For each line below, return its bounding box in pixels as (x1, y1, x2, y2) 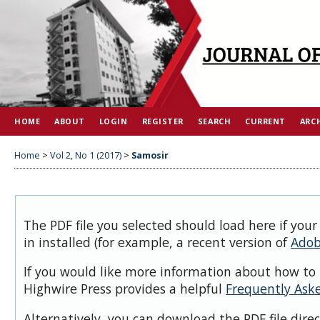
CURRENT (245, 116, 286, 126)
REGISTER (141, 116, 184, 126)
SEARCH (197, 116, 231, 126)
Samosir (131, 149, 169, 161)
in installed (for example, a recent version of (24, 233, 291, 251)
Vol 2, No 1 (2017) (50, 149, 121, 161)
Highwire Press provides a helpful (24, 280, 226, 298)
